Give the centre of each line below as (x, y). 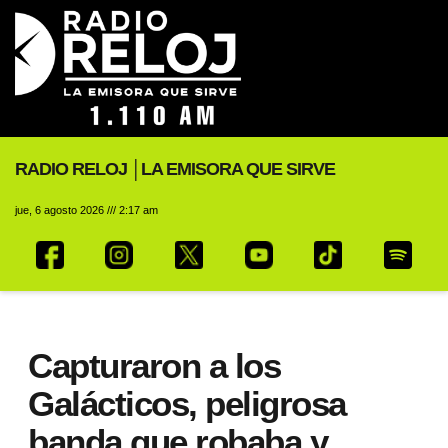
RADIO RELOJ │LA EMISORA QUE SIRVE (175, 168)
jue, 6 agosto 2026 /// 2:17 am (86, 209)
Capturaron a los (154, 365)
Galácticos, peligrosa (187, 403)
